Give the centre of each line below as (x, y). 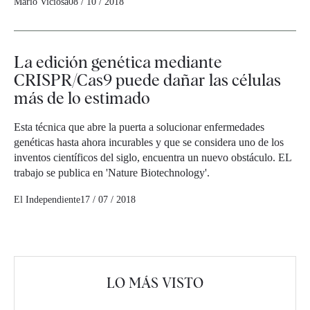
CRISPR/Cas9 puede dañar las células (147, 80)
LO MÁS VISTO (155, 283)
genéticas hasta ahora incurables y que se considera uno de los (149, 143)
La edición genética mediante (118, 62)
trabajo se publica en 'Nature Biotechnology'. (112, 173)
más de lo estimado (82, 98)
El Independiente (47, 200)
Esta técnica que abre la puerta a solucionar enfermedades (139, 127)
